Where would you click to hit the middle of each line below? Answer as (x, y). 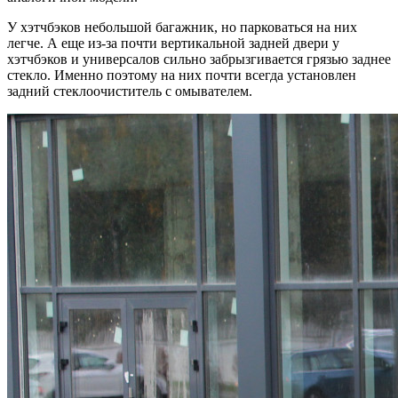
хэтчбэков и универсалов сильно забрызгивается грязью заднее (199, 60)
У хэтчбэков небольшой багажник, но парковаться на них (182, 28)
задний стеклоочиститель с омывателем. (130, 92)
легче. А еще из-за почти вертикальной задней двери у (173, 44)
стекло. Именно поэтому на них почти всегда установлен (182, 76)
